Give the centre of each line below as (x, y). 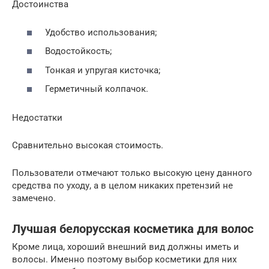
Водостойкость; (78, 51)
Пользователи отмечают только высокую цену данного (132, 173)
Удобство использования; (101, 32)
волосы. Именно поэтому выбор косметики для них (124, 260)
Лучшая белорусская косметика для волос (133, 229)
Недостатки (37, 118)
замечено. (34, 198)
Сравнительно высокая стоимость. (88, 146)
